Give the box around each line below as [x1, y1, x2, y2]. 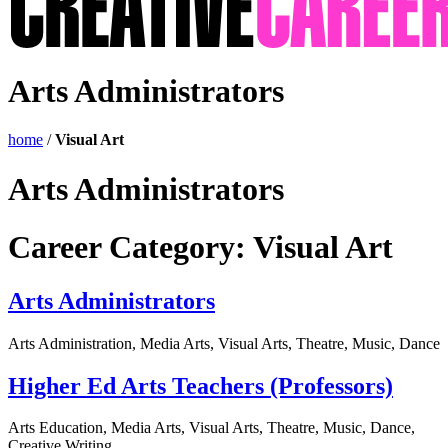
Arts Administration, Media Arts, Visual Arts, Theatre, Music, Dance [8, 334, 440, 352]
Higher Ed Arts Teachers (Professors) [8, 372, 393, 399]
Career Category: [8, 229, 253, 266]
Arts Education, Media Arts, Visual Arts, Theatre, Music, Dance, [8, 419, 415, 437]
